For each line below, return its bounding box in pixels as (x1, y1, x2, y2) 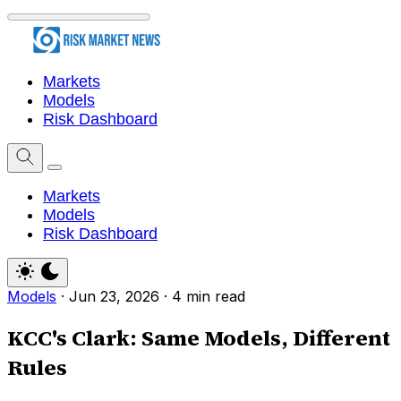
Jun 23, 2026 (69, 287, 159, 306)
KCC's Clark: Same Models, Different (7, 323, 390, 354)
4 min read (172, 287, 245, 306)
